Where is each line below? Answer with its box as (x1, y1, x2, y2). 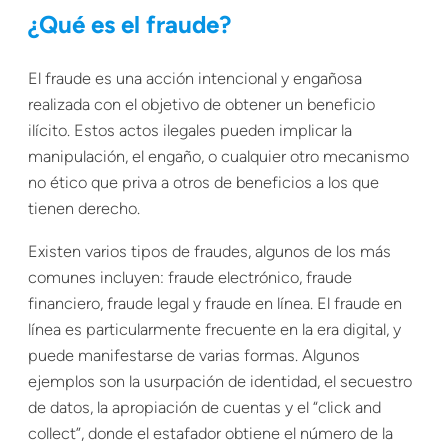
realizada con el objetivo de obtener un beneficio (28, 95, 375, 115)
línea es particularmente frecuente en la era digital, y (28, 319, 401, 339)
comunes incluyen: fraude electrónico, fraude (28, 267, 352, 287)
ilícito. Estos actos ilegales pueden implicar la (28, 121, 352, 141)
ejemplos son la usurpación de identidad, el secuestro (28, 371, 412, 391)
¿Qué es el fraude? (28, 9, 231, 39)
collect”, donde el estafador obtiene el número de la (28, 423, 393, 443)
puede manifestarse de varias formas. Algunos (28, 345, 360, 365)
